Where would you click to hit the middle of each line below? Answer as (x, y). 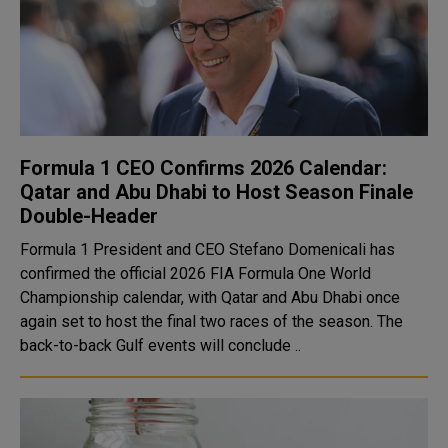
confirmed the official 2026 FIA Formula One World (195, 273)
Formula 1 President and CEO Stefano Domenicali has (207, 249)
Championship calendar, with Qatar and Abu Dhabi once (210, 297)
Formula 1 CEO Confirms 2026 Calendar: (203, 168)
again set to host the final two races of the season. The (211, 321)
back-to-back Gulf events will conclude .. (160, 345)
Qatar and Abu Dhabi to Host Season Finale (216, 192)
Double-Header (89, 216)
